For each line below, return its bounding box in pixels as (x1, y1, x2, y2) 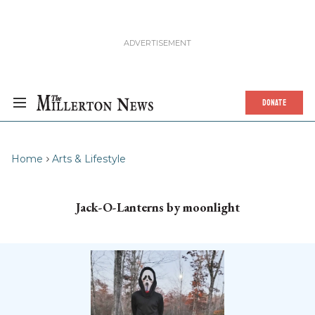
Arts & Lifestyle (52, 153, 126, 165)
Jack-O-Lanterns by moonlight (75, 199, 240, 215)
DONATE (262, 95, 286, 110)
